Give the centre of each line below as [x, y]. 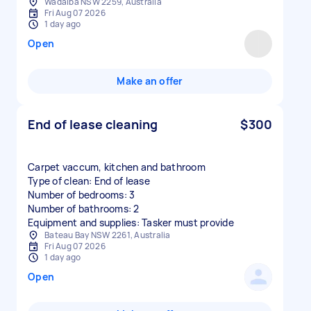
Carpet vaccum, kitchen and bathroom [117, 167]
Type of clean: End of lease [89, 181]
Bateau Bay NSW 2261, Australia [108, 235]
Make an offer [150, 81]
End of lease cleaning [93, 124]
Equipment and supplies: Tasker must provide [131, 222]
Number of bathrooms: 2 [84, 209]
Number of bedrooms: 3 [82, 195]
